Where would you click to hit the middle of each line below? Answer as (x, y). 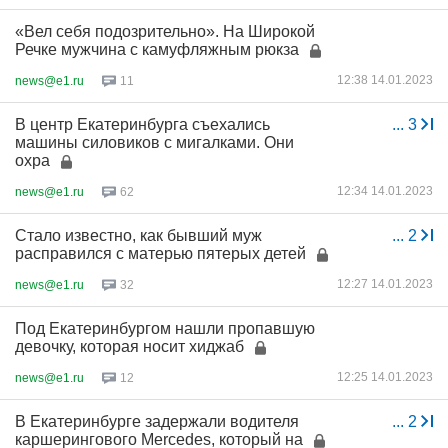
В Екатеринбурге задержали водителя (157, 421)
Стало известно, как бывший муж (138, 235)
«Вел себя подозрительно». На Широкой (165, 31)
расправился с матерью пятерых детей (160, 253)
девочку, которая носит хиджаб (129, 346)
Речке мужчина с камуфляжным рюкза (157, 49)
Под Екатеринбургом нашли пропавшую (165, 328)
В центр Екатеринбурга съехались (142, 124)
